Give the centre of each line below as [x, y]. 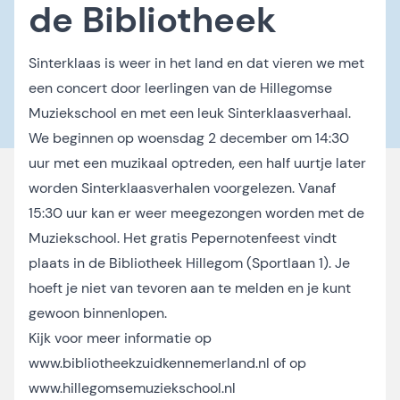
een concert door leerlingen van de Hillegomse [180, 88]
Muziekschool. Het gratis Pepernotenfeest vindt [183, 238]
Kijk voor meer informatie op [120, 338]
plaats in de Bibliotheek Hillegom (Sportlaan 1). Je [189, 263]
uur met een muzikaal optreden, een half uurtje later [197, 163]
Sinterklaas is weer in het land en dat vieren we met [196, 63]
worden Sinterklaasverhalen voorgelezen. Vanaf [182, 188]
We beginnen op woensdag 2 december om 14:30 [189, 138]
